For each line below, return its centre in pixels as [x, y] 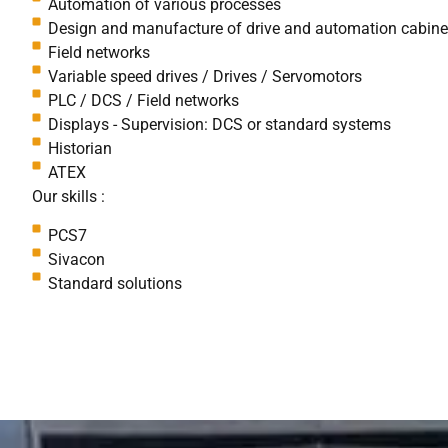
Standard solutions [115, 283]
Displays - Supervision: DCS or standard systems [220, 125]
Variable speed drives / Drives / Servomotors [205, 77]
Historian [80, 149]
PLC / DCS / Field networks [144, 101]
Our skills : [68, 197]
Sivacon [77, 259]
